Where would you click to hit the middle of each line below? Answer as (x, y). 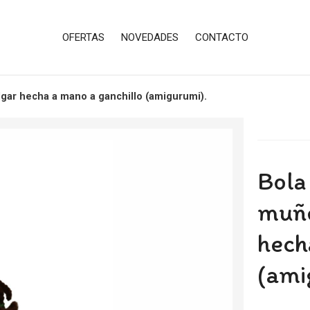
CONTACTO (221, 37)
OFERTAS (83, 37)
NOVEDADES (149, 37)
